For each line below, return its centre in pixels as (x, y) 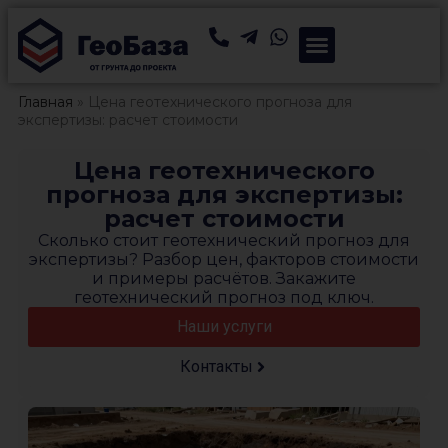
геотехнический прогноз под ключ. (224, 297)
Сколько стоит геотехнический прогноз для (224, 240)
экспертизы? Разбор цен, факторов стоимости (224, 259)
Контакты (216, 366)
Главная (45, 101)
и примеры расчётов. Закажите (224, 278)
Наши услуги (224, 326)
